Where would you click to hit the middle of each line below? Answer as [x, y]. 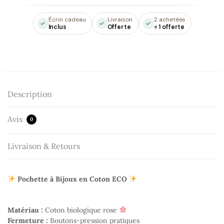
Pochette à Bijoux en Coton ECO [72, 179]
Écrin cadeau [67, 19]
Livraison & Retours [44, 146]
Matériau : [25, 210]
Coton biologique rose [81, 210]
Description [30, 94]
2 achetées [169, 19]
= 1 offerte [169, 27]
